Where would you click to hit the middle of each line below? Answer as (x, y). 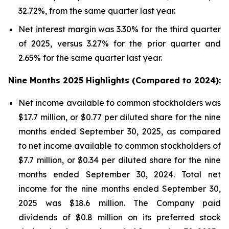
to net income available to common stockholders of (120, 146)
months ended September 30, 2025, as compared (120, 131)
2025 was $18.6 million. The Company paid (120, 203)
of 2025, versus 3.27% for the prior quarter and (120, 43)
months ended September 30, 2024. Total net (120, 174)
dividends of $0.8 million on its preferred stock (120, 217)
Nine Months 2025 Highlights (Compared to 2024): (114, 80)
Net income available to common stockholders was (120, 103)
